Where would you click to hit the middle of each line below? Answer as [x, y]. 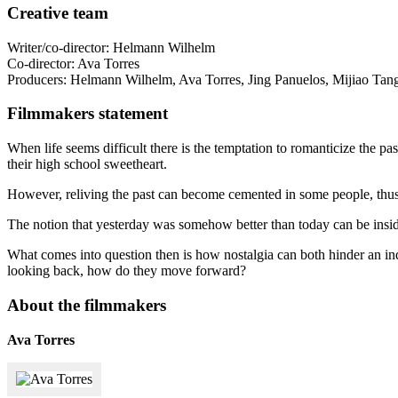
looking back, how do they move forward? [127, 271]
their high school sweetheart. [87, 164]
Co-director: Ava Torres [73, 63]
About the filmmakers [87, 305]
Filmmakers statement [88, 114]
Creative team [58, 12]
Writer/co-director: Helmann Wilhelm [111, 47]
